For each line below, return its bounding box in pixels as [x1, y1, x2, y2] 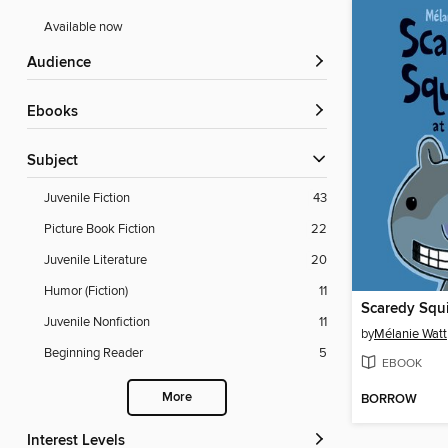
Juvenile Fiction [44, 190, 130, 207]
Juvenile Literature [44, 252, 147, 269]
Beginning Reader [44, 345, 143, 362]
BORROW [361, 391, 417, 409]
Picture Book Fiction [44, 221, 155, 238]
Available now [44, 19, 123, 36]
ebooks [36, 103, 78, 122]
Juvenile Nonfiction [44, 314, 150, 331]
